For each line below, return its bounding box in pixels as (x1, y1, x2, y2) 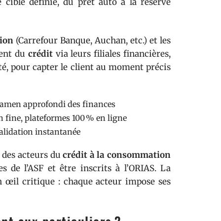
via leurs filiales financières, (52, 48, 171, 59)
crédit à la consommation (63, 149, 171, 160)
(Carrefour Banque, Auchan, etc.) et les (13, 35, 171, 46)
